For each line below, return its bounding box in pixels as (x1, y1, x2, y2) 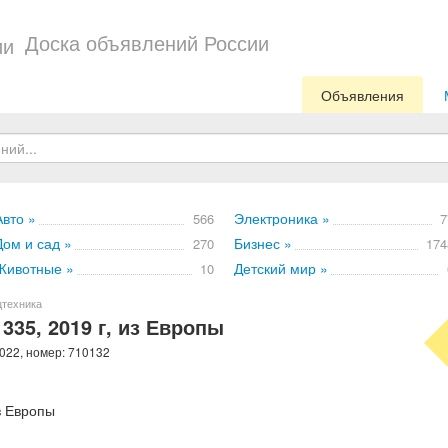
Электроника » (234, 208, 330, 228)
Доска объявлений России (25, 28, 269, 57)
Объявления (320, 85, 404, 105)
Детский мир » (234, 258, 328, 278)
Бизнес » (234, 233, 292, 253)
